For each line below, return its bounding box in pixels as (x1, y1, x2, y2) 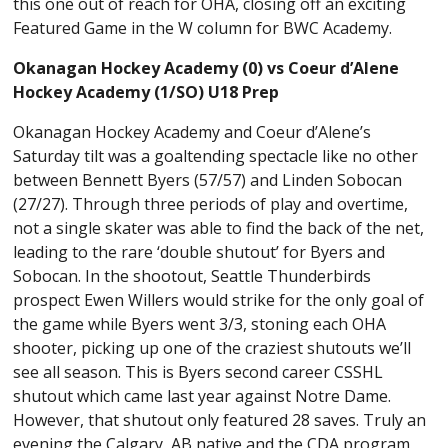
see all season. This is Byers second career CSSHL (13, 360, 384, 383)
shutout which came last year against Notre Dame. (13, 384, 392, 407)
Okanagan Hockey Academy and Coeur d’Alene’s (13, 120, 372, 143)
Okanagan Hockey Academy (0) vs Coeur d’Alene (13, 56, 400, 79)
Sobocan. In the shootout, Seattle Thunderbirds (13, 264, 372, 287)
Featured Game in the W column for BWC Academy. (13, 16, 397, 39)
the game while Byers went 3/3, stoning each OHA (13, 312, 387, 335)
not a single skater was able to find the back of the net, (13, 216, 425, 239)
